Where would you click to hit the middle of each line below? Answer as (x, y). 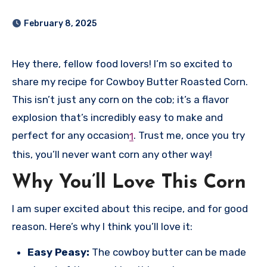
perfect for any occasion (71, 135)
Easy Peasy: (58, 252)
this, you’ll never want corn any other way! (112, 155)
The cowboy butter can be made (168, 252)
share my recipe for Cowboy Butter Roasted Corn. (130, 81)
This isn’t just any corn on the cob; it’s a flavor (120, 99)
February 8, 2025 (60, 23)
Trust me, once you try (190, 135)
